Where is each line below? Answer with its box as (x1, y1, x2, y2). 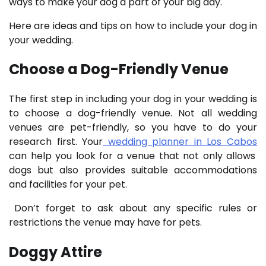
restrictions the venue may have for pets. (9, 216, 202, 230)
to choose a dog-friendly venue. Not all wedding (9, 106, 257, 121)
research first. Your (9, 135, 103, 149)
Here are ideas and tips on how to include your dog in (9, 18, 257, 33)
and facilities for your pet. (9, 178, 129, 192)
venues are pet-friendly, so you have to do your (9, 121, 257, 135)
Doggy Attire (9, 242, 102, 262)
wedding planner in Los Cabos (107, 135, 258, 149)
